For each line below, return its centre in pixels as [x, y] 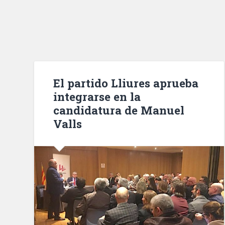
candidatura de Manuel [119, 110]
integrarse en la [97, 96]
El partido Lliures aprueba [126, 83]
